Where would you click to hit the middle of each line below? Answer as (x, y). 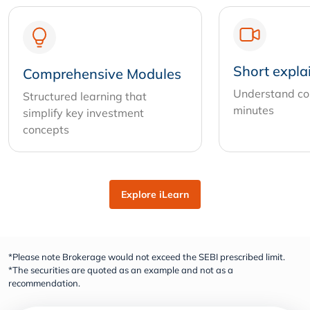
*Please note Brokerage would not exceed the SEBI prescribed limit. (147, 257)
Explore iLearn (155, 195)
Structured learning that (85, 97)
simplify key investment (83, 113)
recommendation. (44, 283)
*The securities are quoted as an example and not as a (121, 270)
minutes (254, 110)
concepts (46, 130)
